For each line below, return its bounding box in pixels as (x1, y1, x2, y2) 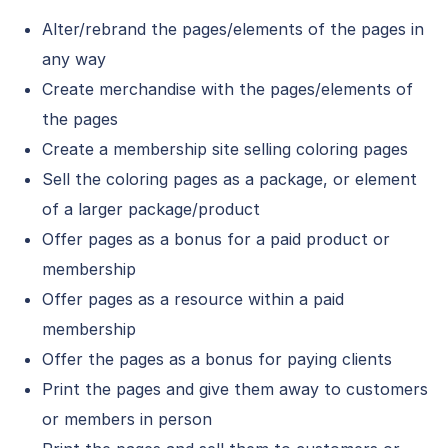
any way (42, 49, 106, 69)
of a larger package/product (42, 199, 260, 219)
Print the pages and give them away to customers (42, 379, 428, 399)
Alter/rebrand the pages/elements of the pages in (42, 19, 424, 39)
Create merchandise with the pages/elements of (42, 79, 413, 99)
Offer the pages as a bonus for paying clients (42, 349, 392, 369)
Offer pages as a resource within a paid (42, 289, 344, 309)
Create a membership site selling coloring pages (42, 139, 408, 159)
